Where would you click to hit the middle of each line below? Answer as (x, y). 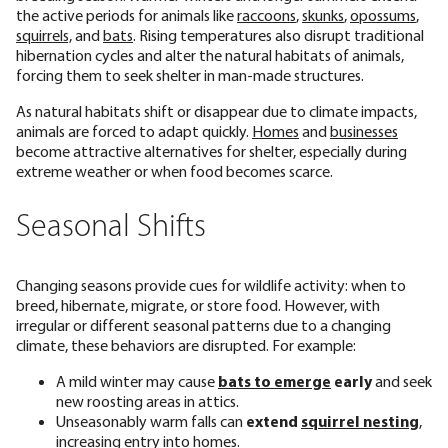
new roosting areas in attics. (147, 401)
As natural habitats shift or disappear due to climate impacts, (216, 111)
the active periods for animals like (126, 15)
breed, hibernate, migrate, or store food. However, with (198, 305)
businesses (364, 131)
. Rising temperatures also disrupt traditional (278, 35)
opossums (383, 15)
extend (273, 421)
